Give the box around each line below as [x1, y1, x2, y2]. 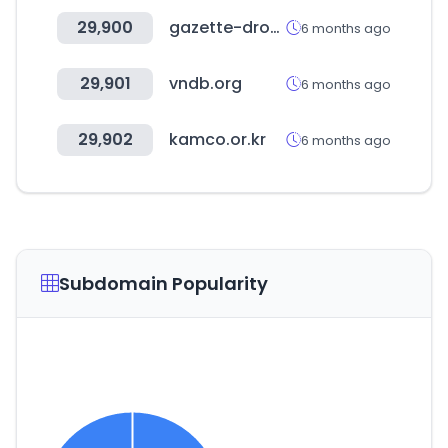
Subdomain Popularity [59, 271, 268, 296]
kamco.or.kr [169, 128, 266, 151]
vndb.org [169, 72, 242, 95]
